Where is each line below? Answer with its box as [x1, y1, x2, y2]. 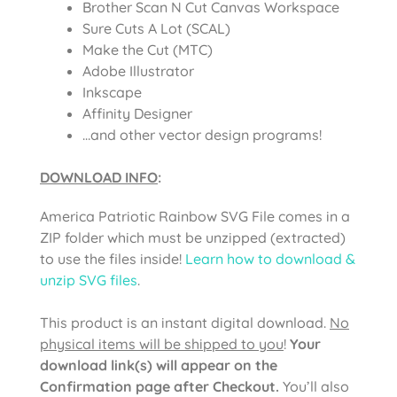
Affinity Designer [82, 104, 192, 122]
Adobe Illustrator [82, 61, 194, 80]
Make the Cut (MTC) [82, 40, 213, 58]
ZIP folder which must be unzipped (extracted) [40, 228, 346, 246]
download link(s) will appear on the [40, 355, 277, 374]
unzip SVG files [40, 270, 137, 289]
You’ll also [279, 377, 349, 395]
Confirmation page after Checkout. [40, 377, 279, 395]
